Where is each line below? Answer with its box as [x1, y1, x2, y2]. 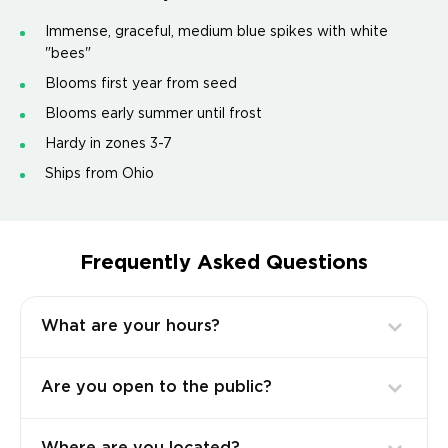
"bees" [45, 48, 91, 60]
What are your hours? [41, 319, 220, 334]
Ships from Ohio [45, 168, 154, 180]
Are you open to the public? [41, 380, 272, 395]
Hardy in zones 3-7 [45, 138, 172, 150]
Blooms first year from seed [45, 78, 237, 90]
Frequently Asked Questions [80, 254, 368, 272]
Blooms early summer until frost [45, 108, 262, 120]
